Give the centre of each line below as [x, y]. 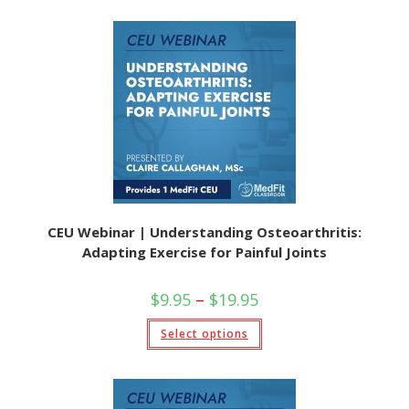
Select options [204, 333]
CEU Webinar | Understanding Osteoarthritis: [204, 231]
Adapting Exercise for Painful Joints [204, 252]
